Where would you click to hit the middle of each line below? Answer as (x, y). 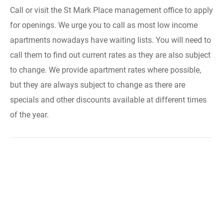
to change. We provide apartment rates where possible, (106, 70)
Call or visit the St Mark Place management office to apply (111, 10)
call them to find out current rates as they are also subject (110, 55)
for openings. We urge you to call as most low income (104, 25)
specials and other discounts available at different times (108, 100)
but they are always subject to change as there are (98, 85)
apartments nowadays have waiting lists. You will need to (111, 40)
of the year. (29, 115)
